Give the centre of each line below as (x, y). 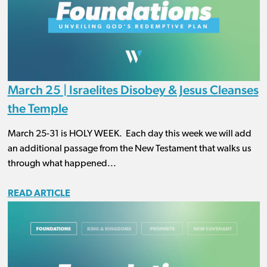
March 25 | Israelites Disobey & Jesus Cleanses (133, 90)
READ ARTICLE (39, 194)
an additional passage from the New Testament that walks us (129, 149)
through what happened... (62, 164)
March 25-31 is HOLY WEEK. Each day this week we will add (129, 134)
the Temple (38, 108)
